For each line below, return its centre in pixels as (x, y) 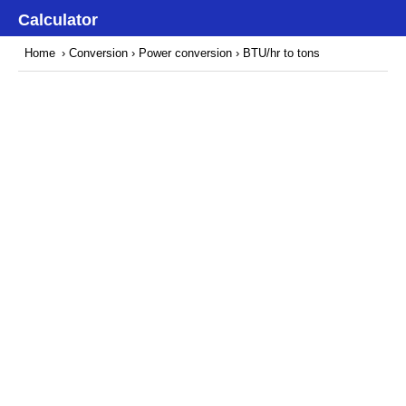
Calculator (58, 20)
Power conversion (185, 53)
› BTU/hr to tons (278, 53)
